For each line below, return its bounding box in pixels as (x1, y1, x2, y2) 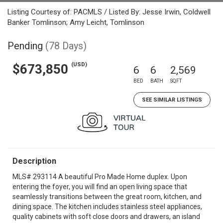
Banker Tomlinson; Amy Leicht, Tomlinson (7, 18, 144, 27)
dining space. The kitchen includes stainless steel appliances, (12, 203, 202, 211)
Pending (7, 40, 43, 52)
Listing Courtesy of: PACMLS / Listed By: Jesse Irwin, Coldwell (7, 7, 211, 16)
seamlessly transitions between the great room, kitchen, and (12, 193, 202, 201)
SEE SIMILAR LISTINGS (142, 97, 202, 103)
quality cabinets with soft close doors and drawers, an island (12, 213, 200, 221)
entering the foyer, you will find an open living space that (12, 183, 187, 191)
